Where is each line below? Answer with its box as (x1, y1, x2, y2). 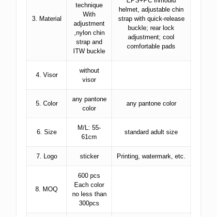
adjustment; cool (128, 33, 174, 41)
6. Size (36, 128, 57, 136)
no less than (72, 190, 107, 198)
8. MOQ (35, 186, 58, 193)
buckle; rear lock (128, 24, 174, 31)
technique (76, 1, 103, 9)
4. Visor (35, 71, 58, 78)
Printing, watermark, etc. (117, 153, 186, 160)
